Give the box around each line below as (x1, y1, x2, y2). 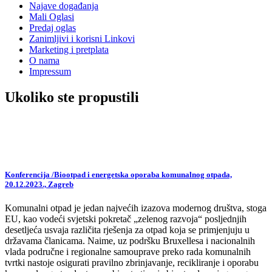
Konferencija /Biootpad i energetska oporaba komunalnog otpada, (5, 169, 232, 179)
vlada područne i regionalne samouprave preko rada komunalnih (5, 246, 251, 257)
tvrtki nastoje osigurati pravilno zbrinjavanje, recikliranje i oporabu (5, 257, 259, 268)
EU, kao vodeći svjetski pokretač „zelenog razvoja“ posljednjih (5, 213, 246, 224)
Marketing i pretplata (29, 44, 109, 55)
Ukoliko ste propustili (5, 89, 139, 105)
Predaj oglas (29, 22, 76, 33)
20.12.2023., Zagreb (5, 179, 73, 189)
